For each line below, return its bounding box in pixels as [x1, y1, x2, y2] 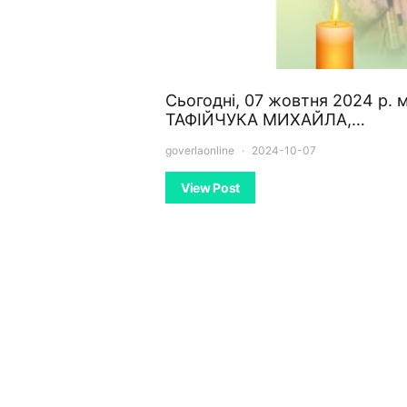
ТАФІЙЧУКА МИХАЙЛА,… [165, 110, 365, 129]
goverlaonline [165, 144, 234, 157]
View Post [181, 180, 240, 195]
